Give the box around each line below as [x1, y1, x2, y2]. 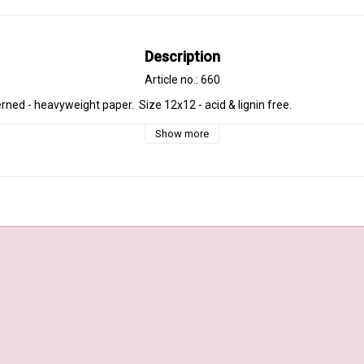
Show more [155, 127, 209, 140]
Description [144, 47, 220, 65]
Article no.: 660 [144, 72, 220, 86]
